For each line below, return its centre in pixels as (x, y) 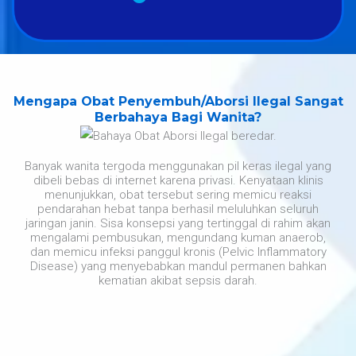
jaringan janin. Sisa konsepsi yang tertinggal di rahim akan (178, 224)
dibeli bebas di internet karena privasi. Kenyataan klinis (178, 181)
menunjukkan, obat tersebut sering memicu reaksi (178, 195)
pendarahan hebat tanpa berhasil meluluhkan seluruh (178, 209)
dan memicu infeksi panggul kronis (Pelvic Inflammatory (178, 252)
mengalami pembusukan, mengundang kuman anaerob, (178, 238)
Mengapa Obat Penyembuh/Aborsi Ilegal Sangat (178, 101)
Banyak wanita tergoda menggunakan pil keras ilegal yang (178, 166)
